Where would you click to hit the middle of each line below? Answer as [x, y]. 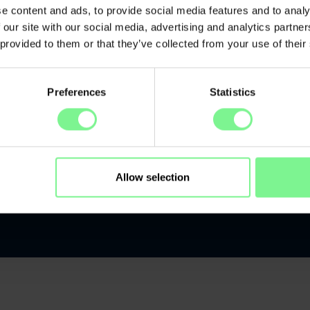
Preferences [77, 92]
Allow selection [153, 177]
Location [53, 207]
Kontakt [104, 207]
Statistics [232, 92]
